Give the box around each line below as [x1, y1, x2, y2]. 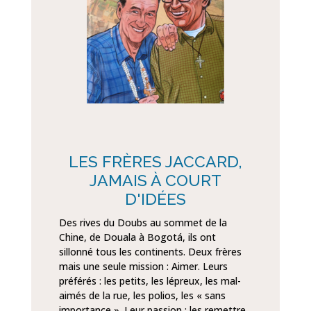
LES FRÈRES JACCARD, [68, 152, 242, 171]
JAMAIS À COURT [89, 171, 221, 190]
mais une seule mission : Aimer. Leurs [58, 260, 228, 274]
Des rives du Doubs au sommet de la [58, 216, 227, 230]
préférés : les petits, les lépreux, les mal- [58, 274, 241, 288]
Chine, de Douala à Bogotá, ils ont [58, 230, 216, 244]
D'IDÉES [124, 190, 186, 209]
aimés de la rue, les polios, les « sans [58, 289, 226, 303]
